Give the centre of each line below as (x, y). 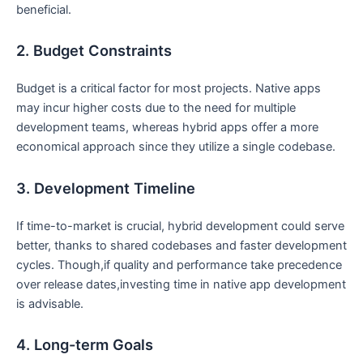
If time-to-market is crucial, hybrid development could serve (180, 226)
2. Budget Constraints (94, 50)
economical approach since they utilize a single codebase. (176, 147)
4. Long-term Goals (85, 345)
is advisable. (50, 303)
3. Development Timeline (106, 188)
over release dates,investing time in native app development (181, 284)
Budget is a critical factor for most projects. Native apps (169, 89)
